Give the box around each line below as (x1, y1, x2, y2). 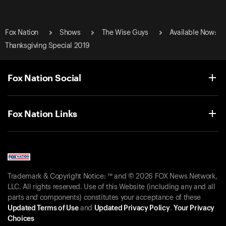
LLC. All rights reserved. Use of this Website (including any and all (8, 184, 215, 191)
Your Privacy (173, 205, 214, 212)
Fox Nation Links (8, 107, 78, 119)
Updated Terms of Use (8, 205, 79, 212)
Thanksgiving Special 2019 (5, 42, 90, 49)
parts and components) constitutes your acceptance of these (8, 194, 201, 202)
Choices (8, 215, 34, 223)
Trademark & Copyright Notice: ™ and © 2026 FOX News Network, (8, 173, 217, 181)
